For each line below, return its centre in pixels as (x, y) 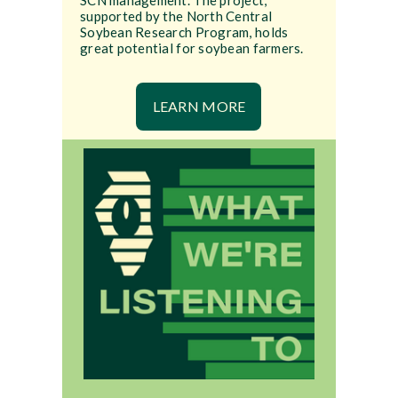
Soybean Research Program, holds (184, 32)
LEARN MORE (199, 107)
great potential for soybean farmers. (191, 48)
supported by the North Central (176, 16)
